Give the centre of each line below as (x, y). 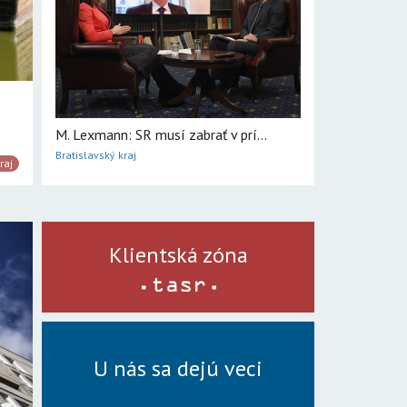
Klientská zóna (178, 255)
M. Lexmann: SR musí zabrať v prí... (161, 134)
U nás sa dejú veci (178, 368)
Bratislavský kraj (96, 155)
